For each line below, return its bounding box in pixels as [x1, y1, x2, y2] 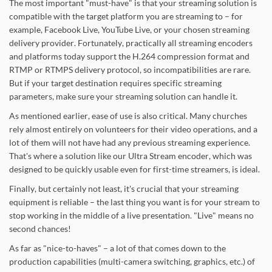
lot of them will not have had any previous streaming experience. [9, 137, 250, 148]
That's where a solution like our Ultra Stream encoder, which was [9, 151, 252, 161]
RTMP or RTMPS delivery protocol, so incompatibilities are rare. [9, 64, 251, 75]
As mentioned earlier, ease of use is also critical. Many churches [9, 110, 247, 121]
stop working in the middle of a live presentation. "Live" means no [9, 210, 254, 220]
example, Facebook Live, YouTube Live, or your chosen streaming [9, 24, 250, 35]
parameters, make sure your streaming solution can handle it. [9, 91, 237, 101]
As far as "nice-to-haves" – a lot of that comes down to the [9, 243, 226, 253]
